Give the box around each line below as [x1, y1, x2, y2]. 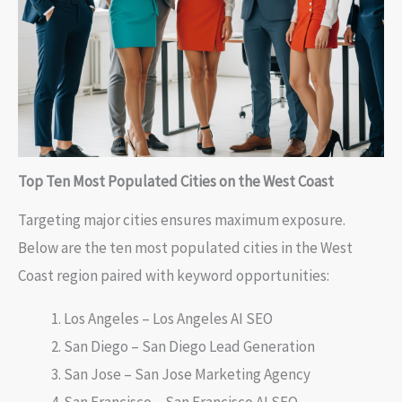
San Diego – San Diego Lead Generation [64, 336, 315, 356]
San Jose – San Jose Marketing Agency [64, 363, 310, 384]
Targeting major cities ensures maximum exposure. [18, 209, 345, 230]
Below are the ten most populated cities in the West [18, 237, 353, 258]
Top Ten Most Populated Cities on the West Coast [18, 170, 334, 191]
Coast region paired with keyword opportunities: [18, 265, 329, 285]
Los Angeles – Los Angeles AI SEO [64, 308, 273, 328]
